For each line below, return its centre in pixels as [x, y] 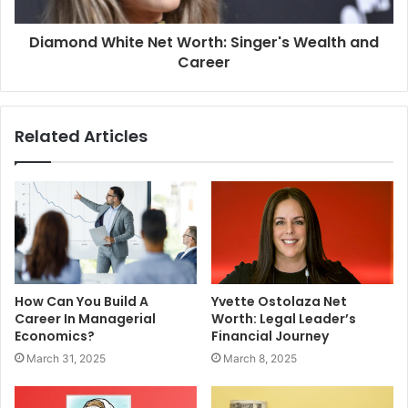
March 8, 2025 [260, 359]
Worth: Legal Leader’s [284, 319]
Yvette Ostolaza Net [279, 302]
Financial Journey [270, 337]
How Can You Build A [82, 301]
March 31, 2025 [66, 358]
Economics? [55, 336]
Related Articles [81, 136]
